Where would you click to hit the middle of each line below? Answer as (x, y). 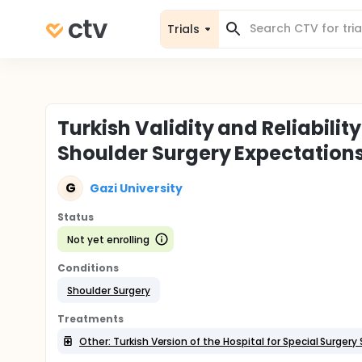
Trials (183, 29)
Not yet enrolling (108, 239)
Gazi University (136, 188)
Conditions (88, 268)
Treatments (90, 319)
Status (76, 217)
